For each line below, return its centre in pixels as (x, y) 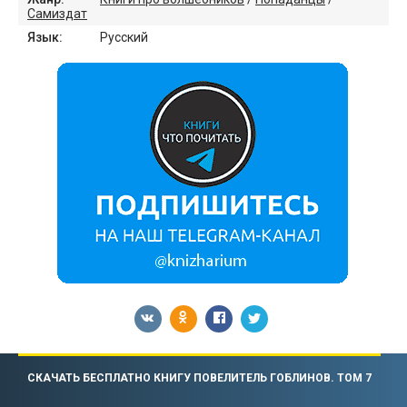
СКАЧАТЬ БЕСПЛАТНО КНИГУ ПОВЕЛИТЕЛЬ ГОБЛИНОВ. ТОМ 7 (199, 378)
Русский (124, 38)
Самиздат (57, 14)
